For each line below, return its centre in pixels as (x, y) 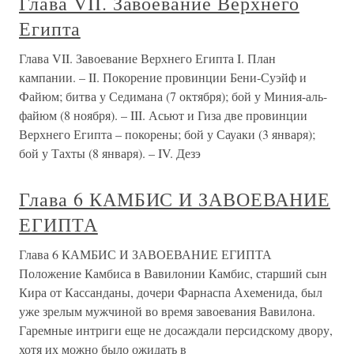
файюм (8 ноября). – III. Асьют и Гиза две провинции (163, 115)
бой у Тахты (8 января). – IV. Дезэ (110, 153)
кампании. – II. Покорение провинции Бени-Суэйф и (163, 77)
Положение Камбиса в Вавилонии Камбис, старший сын (173, 273)
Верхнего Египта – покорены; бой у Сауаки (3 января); (167, 134)
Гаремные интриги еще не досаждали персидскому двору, (176, 330)
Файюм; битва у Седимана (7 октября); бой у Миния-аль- (173, 96)
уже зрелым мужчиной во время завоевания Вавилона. (167, 311)
